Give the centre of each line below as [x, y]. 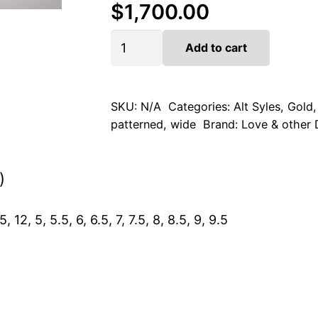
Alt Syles [257, 107]
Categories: [201, 107]
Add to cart [216, 48]
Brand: [222, 125]
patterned [137, 125]
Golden [131, 35]
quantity [135, 61]
